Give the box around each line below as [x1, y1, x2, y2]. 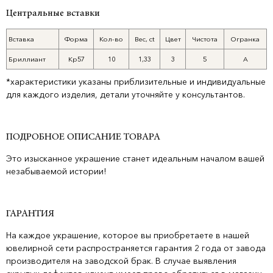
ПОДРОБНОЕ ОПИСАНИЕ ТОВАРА [6, 132, 160, 142]
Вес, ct [134, 35, 155, 43]
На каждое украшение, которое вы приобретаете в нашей [6, 230, 249, 241]
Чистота [192, 35, 218, 43]
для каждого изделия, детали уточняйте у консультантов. [6, 89, 245, 100]
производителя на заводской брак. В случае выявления [6, 255, 236, 266]
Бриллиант [9, 55, 46, 63]
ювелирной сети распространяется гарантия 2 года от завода [6, 243, 266, 253]
